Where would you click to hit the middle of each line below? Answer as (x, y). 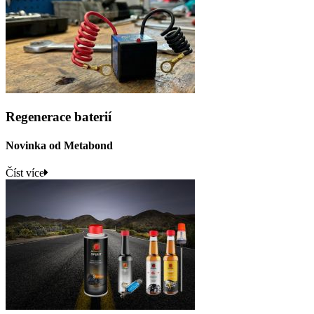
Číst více (25, 173)
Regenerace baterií (59, 116)
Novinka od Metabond (59, 146)
